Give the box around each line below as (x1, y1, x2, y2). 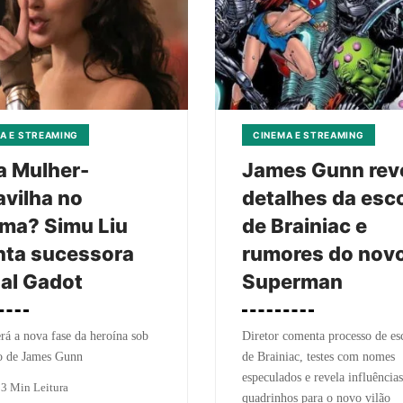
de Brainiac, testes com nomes (242, 350, 395, 363)
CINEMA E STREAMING (253, 130, 364, 140)
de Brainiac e (242, 214, 367, 237)
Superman (242, 270, 343, 293)
